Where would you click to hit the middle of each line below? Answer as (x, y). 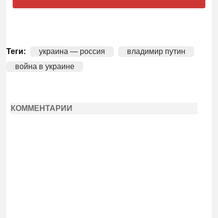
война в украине (45, 67)
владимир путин (156, 52)
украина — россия (72, 52)
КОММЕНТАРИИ (41, 108)
